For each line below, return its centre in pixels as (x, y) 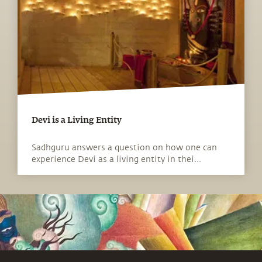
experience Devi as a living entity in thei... (116, 160)
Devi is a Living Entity (77, 121)
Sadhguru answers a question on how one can (124, 148)
